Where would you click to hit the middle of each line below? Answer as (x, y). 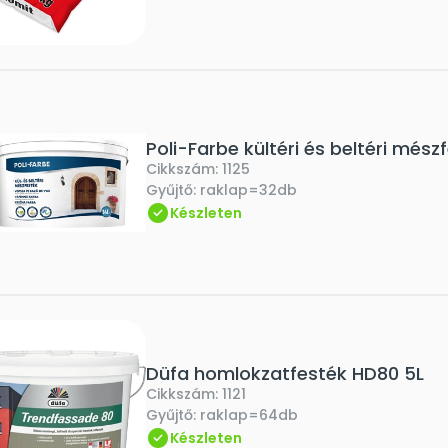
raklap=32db (248, 190)
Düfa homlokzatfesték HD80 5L (285, 373)
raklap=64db (249, 415)
